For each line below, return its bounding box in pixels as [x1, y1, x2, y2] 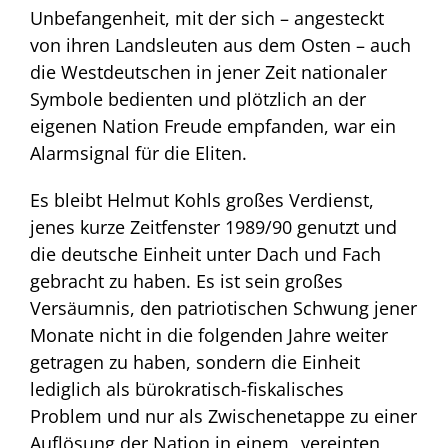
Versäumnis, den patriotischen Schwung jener [30, 296, 417, 321]
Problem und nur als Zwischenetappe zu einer [30, 404, 417, 429]
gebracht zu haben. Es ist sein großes [30, 269, 343, 294]
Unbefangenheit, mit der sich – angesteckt [30, 6, 384, 31]
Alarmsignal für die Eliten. [30, 141, 247, 166]
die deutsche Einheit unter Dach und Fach [30, 242, 381, 267]
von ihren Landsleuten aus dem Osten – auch [30, 33, 411, 58]
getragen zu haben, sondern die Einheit [30, 350, 360, 375]
